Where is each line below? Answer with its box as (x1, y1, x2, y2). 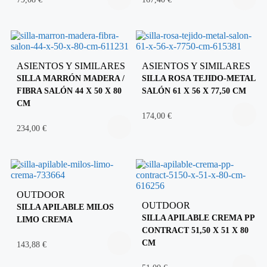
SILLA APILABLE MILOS (17, 201, 114, 212)
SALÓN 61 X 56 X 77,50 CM (142, 85, 246, 95)
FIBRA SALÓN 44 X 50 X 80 (17, 85, 122, 95)
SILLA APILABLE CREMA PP (142, 212, 254, 222)
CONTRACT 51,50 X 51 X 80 (142, 225, 249, 235)
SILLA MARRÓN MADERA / (17, 73, 125, 83)
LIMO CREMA (17, 214, 73, 224)
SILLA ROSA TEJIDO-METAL (142, 73, 255, 83)
